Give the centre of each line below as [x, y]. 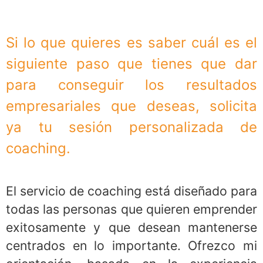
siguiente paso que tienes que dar [131, 64]
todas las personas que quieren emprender [131, 209]
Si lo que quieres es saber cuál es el [131, 43]
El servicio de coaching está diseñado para [131, 190]
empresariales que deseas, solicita [131, 106]
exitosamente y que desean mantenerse [131, 227]
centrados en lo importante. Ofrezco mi [131, 245]
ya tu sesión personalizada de [131, 127]
